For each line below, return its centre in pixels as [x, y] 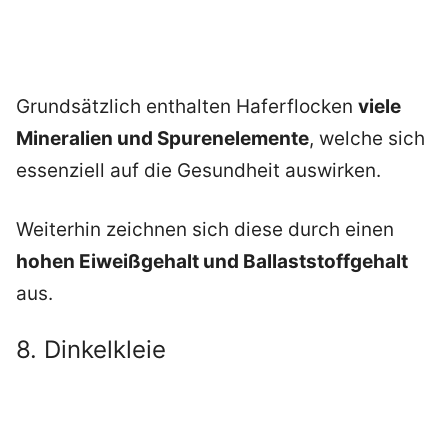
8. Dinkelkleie [91, 350]
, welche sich [367, 139]
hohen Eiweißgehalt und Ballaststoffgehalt [212, 261]
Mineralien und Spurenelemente [162, 139]
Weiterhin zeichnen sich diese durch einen [205, 229]
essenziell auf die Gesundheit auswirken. [198, 171]
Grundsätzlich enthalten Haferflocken [187, 107]
